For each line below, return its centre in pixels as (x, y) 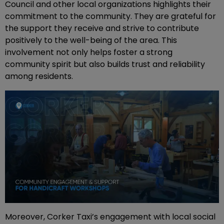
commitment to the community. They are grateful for (110, 16)
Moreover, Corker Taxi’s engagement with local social (110, 217)
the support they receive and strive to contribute (102, 28)
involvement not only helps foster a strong (89, 52)
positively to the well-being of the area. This (91, 40)
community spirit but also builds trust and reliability (105, 64)
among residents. (39, 76)
